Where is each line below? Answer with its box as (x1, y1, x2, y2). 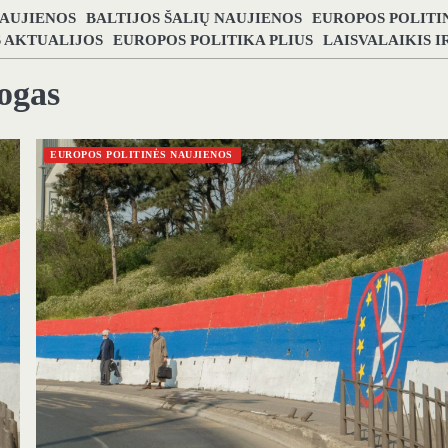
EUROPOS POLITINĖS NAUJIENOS (50, 149, 233, 160)
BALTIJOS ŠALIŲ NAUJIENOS (86, 9, 302, 26)
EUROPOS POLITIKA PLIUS (113, 31, 313, 48)
